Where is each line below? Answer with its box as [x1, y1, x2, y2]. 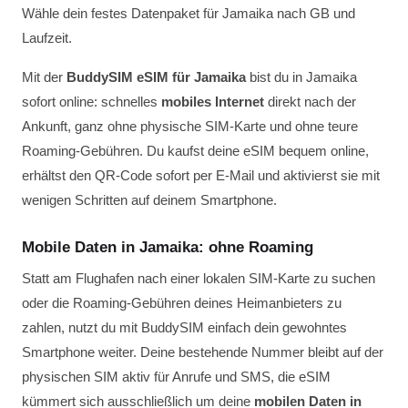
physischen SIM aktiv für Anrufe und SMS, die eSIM [22, 369, 331, 384]
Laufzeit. [22, 30, 72, 46]
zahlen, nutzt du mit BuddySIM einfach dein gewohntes [22, 320, 347, 335]
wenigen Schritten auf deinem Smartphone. [22, 192, 277, 208]
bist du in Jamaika [246, 69, 357, 85]
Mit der [22, 69, 66, 85]
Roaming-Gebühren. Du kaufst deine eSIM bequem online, [22, 143, 369, 158]
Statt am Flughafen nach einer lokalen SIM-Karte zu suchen [22, 270, 375, 286]
